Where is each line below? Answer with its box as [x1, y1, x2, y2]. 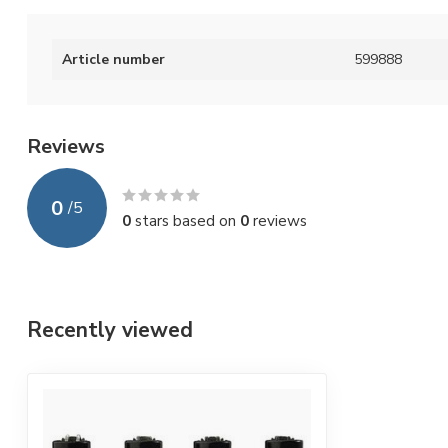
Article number [62, 50, 165, 70]
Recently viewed [27, 316, 193, 345]
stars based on [131, 210, 240, 232]
